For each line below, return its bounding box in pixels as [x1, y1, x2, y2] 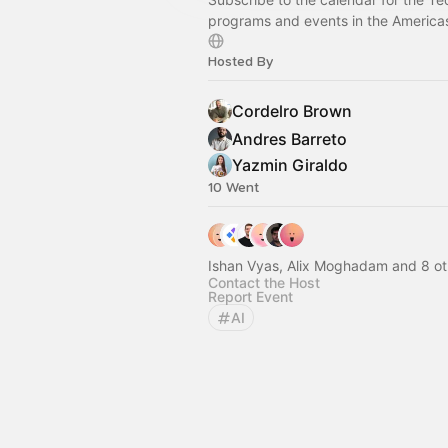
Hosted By [208, 53, 273, 70]
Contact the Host [208, 274, 320, 291]
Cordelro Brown [232, 101, 352, 121]
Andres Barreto [232, 129, 347, 149]
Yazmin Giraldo [232, 155, 348, 175]
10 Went [208, 179, 259, 196]
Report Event [208, 288, 293, 305]
